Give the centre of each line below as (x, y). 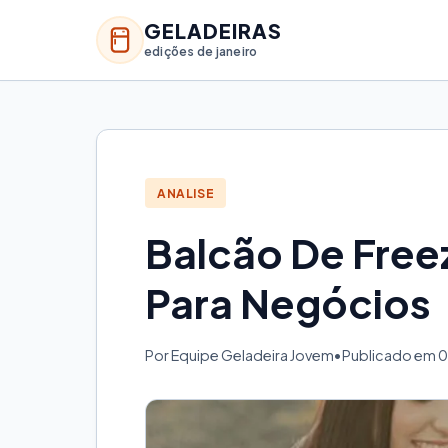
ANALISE (186, 193)
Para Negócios (288, 303)
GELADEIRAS (213, 30)
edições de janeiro (201, 51)
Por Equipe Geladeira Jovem (239, 355)
